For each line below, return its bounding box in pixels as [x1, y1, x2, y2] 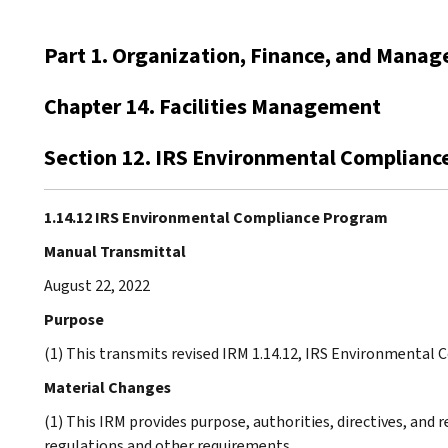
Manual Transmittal [44, 240, 186, 262]
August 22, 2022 [44, 274, 150, 296]
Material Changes [44, 376, 171, 398]
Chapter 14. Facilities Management [44, 91, 381, 121]
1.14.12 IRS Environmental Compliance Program [44, 206, 388, 228]
